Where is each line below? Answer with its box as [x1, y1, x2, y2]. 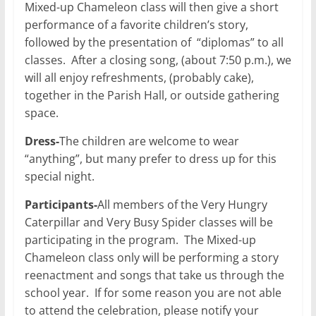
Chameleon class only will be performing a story [24, 249, 279, 265]
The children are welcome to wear [59, 133, 239, 149]
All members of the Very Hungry [97, 196, 267, 212]
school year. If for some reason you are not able [24, 284, 281, 300]
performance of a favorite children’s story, [24, 16, 248, 32]
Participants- [24, 196, 97, 212]
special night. [24, 168, 95, 184]
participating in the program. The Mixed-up [24, 231, 256, 248]
